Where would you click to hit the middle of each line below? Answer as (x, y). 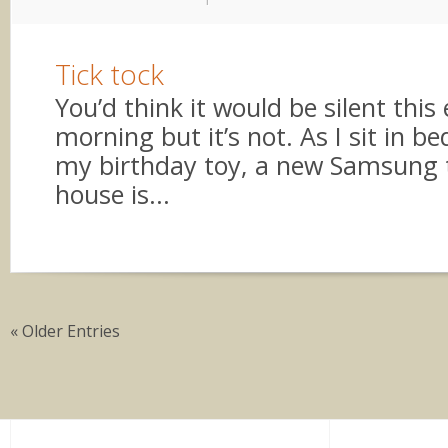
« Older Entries (65, 331)
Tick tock (109, 74)
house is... (112, 194)
